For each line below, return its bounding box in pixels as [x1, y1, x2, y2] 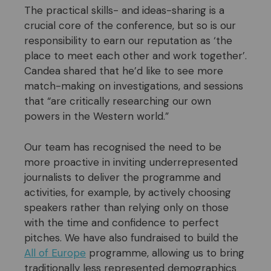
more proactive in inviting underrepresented [24, 155, 238, 169]
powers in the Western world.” [24, 109, 169, 123]
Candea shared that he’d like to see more [24, 64, 223, 78]
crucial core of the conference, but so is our [24, 19, 236, 33]
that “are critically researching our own [24, 94, 211, 108]
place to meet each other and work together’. [24, 49, 247, 63]
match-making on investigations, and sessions [24, 79, 243, 93]
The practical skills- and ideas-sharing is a [24, 4, 224, 18]
